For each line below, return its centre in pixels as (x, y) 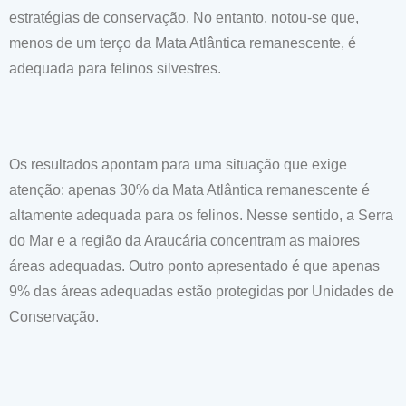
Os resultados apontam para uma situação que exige (178, 164)
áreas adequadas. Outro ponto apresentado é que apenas (194, 266)
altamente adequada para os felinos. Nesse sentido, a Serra (201, 215)
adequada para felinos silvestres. (115, 68)
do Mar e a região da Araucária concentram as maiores (184, 241)
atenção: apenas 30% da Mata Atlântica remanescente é (189, 190)
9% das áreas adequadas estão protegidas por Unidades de (202, 291)
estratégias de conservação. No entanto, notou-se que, (184, 18)
